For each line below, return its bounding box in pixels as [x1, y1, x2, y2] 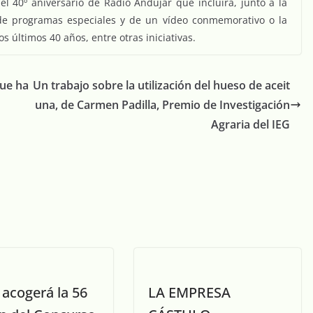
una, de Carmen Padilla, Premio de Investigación [35, 97, 290, 113]
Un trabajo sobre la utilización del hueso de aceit [33, 78, 290, 94]
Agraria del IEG [211, 117, 290, 133]
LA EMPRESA [148, 283, 231, 303]
